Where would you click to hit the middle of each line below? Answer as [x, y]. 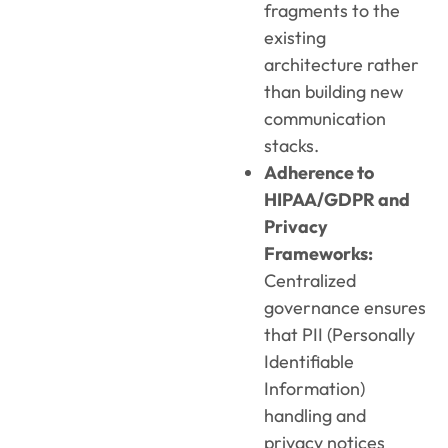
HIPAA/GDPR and [337, 200]
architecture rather [341, 65]
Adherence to [319, 173]
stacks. [291, 146]
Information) [314, 389]
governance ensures [345, 308]
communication [325, 119]
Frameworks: [318, 254]
